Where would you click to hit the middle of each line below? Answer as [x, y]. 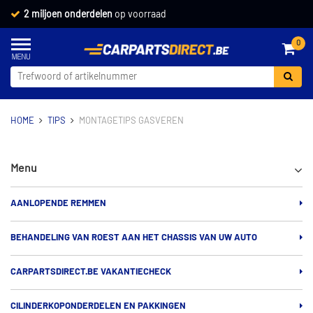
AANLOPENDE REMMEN [58, 204]
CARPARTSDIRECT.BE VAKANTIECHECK [91, 272]
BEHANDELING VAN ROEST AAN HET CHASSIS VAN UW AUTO [134, 238]
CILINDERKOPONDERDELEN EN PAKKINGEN [98, 306]
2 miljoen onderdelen [68, 15]
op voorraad [139, 15]
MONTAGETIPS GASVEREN [131, 121]
